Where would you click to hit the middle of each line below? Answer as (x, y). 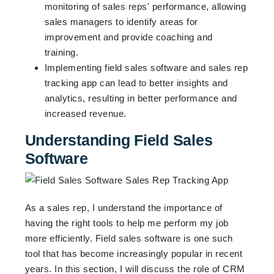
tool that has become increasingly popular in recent (134, 253)
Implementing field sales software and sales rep (146, 67)
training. (61, 52)
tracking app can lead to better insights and (136, 83)
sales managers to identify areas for (121, 21)
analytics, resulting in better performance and (141, 98)
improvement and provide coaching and (128, 37)
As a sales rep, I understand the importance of (124, 207)
